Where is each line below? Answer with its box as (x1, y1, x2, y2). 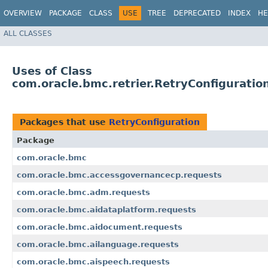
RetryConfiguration (109, 117, 200, 127)
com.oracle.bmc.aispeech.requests (17, 257, 170, 267)
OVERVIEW (4, 9, 42, 17)
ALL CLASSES (4, 29, 52, 38)
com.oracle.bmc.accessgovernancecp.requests (17, 170, 222, 180)
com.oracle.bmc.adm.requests (17, 188, 150, 197)
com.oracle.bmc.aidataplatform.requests (17, 205, 196, 215)
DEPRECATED (173, 9, 221, 17)
